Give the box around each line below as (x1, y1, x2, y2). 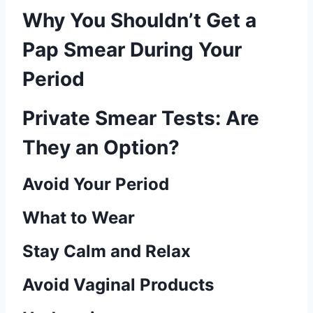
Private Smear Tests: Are (22, 106, 259, 130)
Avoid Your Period (22, 174, 169, 194)
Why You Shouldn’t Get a (22, 8, 256, 32)
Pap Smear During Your (22, 38, 242, 61)
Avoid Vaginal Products (22, 275, 214, 295)
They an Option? (22, 136, 180, 159)
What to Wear (22, 208, 135, 228)
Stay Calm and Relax (22, 241, 191, 261)
